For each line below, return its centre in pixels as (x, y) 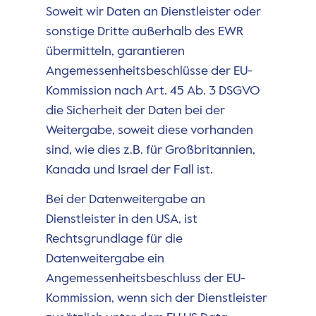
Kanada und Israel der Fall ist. (129, 170)
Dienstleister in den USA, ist (121, 219)
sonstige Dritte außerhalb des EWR (144, 31)
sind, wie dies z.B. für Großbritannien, (150, 150)
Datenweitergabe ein (105, 259)
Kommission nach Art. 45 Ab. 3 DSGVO (153, 91)
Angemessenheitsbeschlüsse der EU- (149, 71)
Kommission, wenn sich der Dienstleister (156, 298)
